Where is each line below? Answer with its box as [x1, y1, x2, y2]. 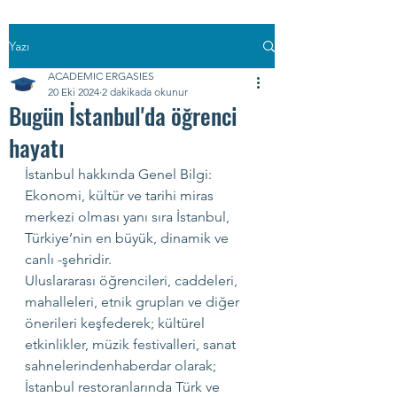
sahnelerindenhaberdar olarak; [25, 357, 220, 374]
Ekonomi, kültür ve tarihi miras [25, 187, 217, 204]
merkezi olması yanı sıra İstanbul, [25, 208, 233, 225]
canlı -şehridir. [25, 251, 112, 268]
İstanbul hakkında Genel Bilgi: [25, 166, 212, 183]
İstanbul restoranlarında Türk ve [25, 378, 223, 395]
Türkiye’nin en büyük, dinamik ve [25, 230, 232, 246]
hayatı [9, 130, 65, 165]
